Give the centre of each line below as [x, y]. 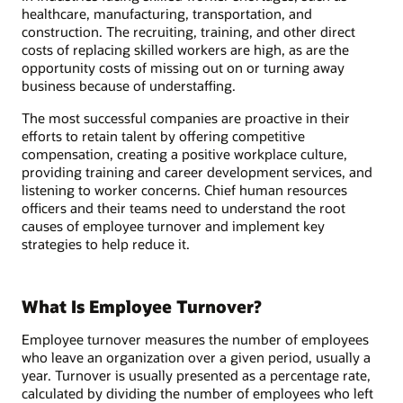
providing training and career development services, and [197, 172]
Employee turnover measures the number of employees [195, 339]
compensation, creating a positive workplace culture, [184, 154]
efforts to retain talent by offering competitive [163, 136]
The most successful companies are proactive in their [186, 118]
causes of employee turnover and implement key [173, 226]
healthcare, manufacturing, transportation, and [167, 13]
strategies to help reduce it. [106, 244]
